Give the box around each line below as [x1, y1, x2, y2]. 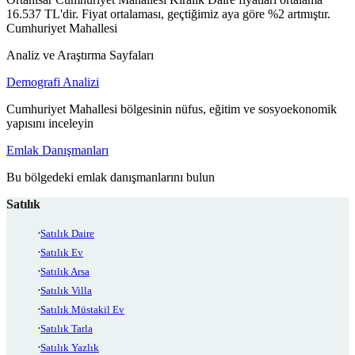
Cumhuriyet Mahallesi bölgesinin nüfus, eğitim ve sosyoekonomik [6, 101, 337, 116]
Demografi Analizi [6, 74, 99, 89]
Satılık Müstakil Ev [40, 303, 124, 315]
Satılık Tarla [40, 322, 93, 334]
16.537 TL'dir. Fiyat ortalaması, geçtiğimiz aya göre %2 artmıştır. [6, 6, 330, 21]
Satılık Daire [40, 227, 94, 239]
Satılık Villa [40, 284, 92, 296]
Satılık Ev [40, 246, 83, 258]
